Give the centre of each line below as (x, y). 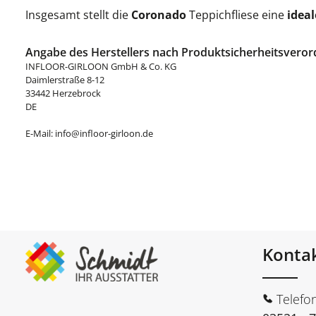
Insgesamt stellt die (78, 15)
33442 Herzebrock (63, 93)
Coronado (159, 15)
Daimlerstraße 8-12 (65, 80)
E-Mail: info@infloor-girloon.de (89, 133)
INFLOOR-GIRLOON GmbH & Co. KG (101, 66)
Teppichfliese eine (237, 15)
